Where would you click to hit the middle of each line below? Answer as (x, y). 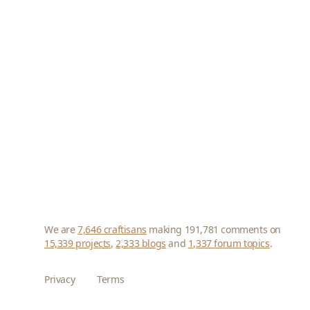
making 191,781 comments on (214, 229)
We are (61, 229)
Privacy (60, 279)
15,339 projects (77, 243)
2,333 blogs (141, 243)
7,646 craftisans (112, 229)
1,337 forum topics (229, 243)
